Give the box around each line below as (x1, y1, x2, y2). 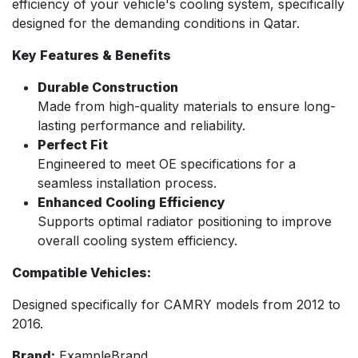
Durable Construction (38, 78, 178, 95)
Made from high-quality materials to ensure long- (38, 97, 336, 114)
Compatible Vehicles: (12, 264, 151, 280)
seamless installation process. (38, 174, 217, 191)
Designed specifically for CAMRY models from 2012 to (12, 296, 340, 312)
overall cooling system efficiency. (38, 232, 237, 249)
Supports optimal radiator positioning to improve (38, 213, 332, 229)
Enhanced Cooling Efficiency (38, 193, 225, 210)
